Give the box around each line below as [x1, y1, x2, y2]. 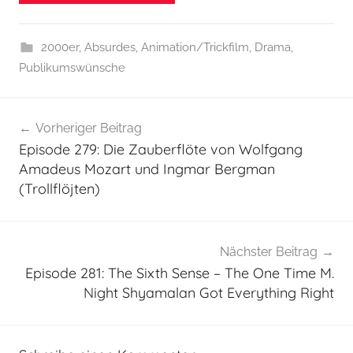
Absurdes [84, 40, 136, 55]
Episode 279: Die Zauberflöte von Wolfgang [19, 140, 303, 159]
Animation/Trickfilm [140, 40, 249, 55]
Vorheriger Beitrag [35, 121, 142, 136]
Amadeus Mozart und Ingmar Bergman [19, 160, 275, 179]
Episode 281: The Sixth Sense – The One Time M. [25, 263, 334, 282]
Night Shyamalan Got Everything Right [84, 283, 334, 302]
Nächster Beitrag [220, 243, 318, 259]
